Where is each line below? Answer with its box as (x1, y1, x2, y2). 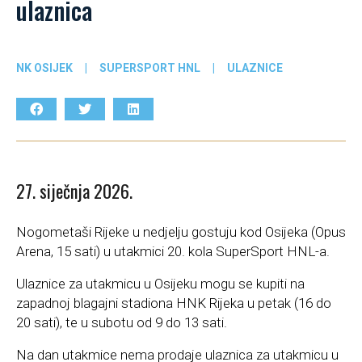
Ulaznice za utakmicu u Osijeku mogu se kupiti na (16, 276, 305, 293)
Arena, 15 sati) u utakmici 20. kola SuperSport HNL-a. (16, 243, 330, 260)
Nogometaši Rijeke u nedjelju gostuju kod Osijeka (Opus (16, 224, 346, 241)
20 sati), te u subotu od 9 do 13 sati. (16, 314, 227, 331)
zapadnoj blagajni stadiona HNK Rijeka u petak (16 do (16, 295, 331, 312)
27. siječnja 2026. (16, 178, 133, 204)
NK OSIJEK (16, 61, 73, 74)
